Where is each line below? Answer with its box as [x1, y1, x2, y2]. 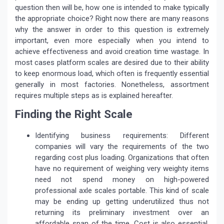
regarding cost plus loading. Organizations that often [35, 153, 209, 162]
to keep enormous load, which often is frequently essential [15, 69, 209, 78]
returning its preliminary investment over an [35, 208, 209, 217]
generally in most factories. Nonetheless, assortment [15, 80, 209, 89]
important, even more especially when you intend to [15, 36, 209, 45]
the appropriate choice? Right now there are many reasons [15, 14, 209, 23]
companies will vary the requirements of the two [35, 142, 209, 151]
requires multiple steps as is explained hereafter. [15, 91, 173, 100]
